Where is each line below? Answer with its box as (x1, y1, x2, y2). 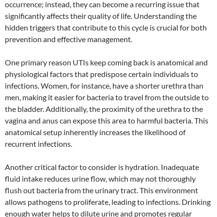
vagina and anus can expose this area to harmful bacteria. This (5, 115, 208, 125)
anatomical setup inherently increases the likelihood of (5, 127, 186, 137)
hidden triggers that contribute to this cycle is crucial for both (5, 22, 207, 32)
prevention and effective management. (5, 34, 132, 44)
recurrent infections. (5, 139, 72, 148)
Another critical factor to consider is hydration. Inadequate (5, 162, 199, 171)
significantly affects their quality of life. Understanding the (5, 11, 197, 20)
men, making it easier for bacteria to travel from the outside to (5, 92, 209, 102)
